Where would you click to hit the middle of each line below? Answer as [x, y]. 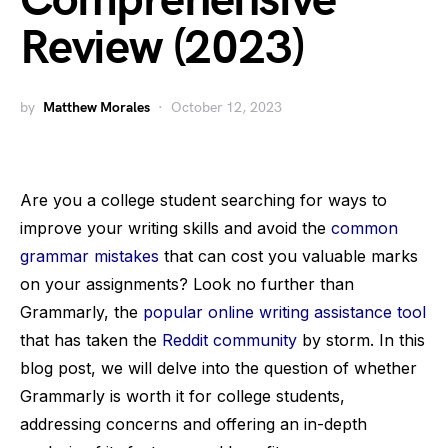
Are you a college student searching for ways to [203, 200]
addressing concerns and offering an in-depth [193, 424]
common [364, 228]
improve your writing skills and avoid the [175, 228]
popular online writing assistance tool [284, 312]
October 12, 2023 [226, 107]
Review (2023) [162, 48]
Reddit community [229, 340]
